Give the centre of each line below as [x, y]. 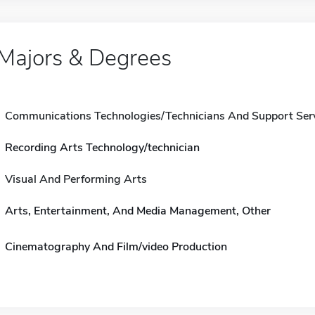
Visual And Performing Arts [76, 179]
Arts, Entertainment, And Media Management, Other [137, 211]
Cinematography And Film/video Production [116, 247]
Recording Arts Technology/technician [102, 148]
